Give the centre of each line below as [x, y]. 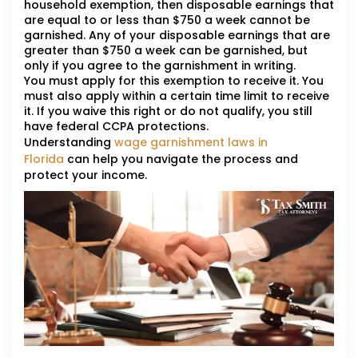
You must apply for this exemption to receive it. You [174, 81]
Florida [44, 159]
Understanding [69, 143]
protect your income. [86, 175]
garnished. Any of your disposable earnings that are [177, 36]
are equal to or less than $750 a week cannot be [167, 20]
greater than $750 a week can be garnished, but [166, 51]
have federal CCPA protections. [116, 127]
